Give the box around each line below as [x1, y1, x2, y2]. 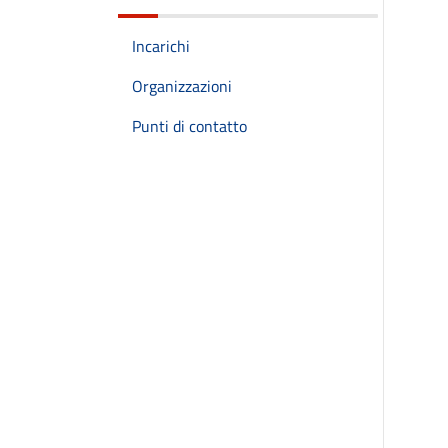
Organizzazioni [132, 74, 232, 98]
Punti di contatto [132, 114, 247, 138]
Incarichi [132, 34, 190, 58]
